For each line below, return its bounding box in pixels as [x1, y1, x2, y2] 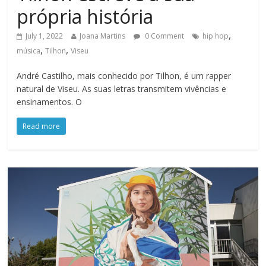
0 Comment [143, 31, 185, 42]
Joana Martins [80, 31, 126, 42]
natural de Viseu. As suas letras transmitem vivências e [17, 83, 227, 95]
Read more [23, 121, 61, 132]
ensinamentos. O [17, 96, 83, 108]
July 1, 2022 [26, 31, 64, 42]
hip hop [202, 31, 229, 42]
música [17, 46, 41, 56]
